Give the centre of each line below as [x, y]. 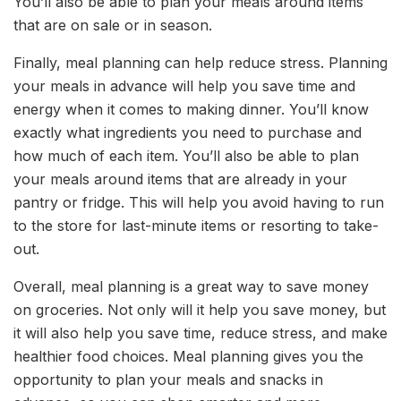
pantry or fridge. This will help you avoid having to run [199, 202]
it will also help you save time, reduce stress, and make [200, 333]
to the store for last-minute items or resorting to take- [196, 226]
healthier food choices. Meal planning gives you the [188, 356]
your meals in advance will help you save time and [184, 86]
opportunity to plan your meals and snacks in [168, 380]
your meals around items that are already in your [180, 179]
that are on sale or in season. [113, 25]
